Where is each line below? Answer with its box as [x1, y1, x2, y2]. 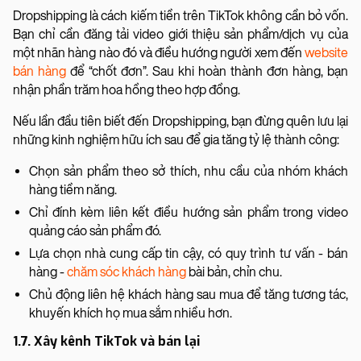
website [305, 44, 348, 60]
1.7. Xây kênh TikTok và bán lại [13, 332, 200, 350]
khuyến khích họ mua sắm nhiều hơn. [29, 305, 232, 321]
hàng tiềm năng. [29, 181, 117, 197]
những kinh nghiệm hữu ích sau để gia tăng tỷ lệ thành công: [13, 131, 339, 147]
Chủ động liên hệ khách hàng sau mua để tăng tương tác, [29, 286, 348, 302]
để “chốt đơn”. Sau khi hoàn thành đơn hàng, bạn [66, 63, 348, 79]
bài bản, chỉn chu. [186, 263, 282, 280]
